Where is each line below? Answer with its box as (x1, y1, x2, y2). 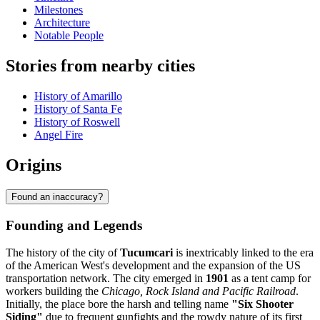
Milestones (34, 4, 83, 16)
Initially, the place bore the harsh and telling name (6, 298, 231, 311)
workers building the (6, 285, 101, 298)
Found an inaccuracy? (11, 191, 103, 202)
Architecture (34, 16, 90, 29)
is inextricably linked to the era (173, 246, 314, 259)
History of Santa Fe (34, 103, 122, 116)
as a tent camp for (229, 272, 311, 285)
